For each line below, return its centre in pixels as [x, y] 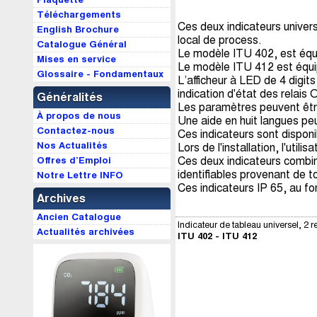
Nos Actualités [72, 146]
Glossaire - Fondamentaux [100, 74]
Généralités [70, 98]
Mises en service [76, 59]
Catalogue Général [82, 45]
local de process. [219, 40]
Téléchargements [79, 15]
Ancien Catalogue [79, 217]
